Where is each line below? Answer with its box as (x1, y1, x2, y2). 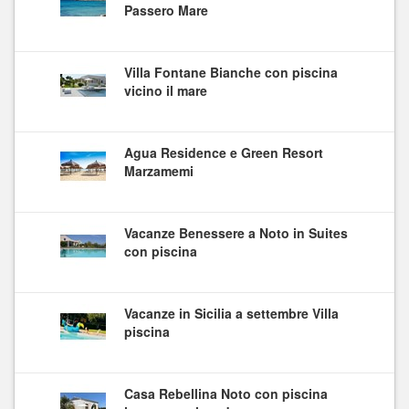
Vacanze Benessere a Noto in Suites (124, 223, 348, 242)
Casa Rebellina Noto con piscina (124, 383, 328, 403)
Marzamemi (124, 161, 194, 180)
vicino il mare (124, 80, 207, 100)
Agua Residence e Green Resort (124, 142, 323, 162)
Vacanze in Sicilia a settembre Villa (124, 303, 339, 322)
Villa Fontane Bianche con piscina (124, 62, 338, 81)
